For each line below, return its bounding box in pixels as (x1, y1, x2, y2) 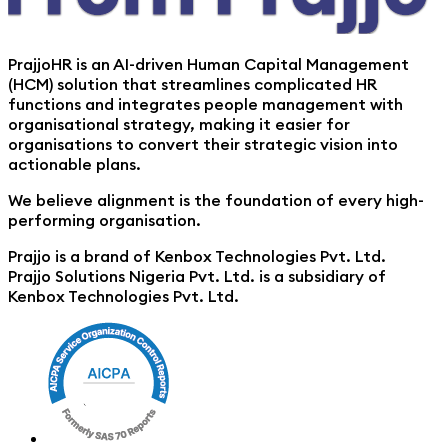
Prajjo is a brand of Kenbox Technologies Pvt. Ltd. (8, 246, 386, 267)
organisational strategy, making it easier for (8, 114, 350, 135)
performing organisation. (8, 210, 201, 231)
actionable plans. (8, 154, 141, 175)
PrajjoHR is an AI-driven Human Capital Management (8, 54, 409, 75)
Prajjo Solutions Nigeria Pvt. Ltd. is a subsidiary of (8, 266, 386, 287)
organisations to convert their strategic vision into (8, 134, 398, 155)
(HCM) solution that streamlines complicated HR (8, 74, 377, 95)
